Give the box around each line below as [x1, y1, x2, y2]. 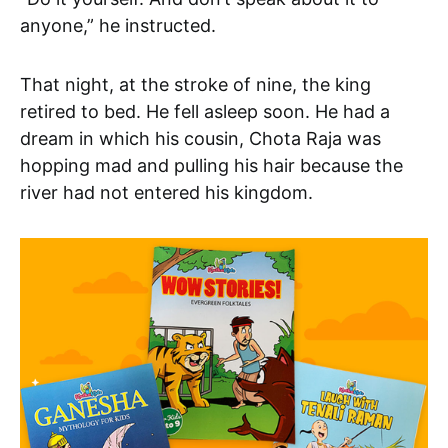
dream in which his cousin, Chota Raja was [20, 127, 381, 149]
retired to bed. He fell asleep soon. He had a [20, 100, 390, 122]
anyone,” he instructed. [20, 14, 216, 36]
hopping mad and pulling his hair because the [20, 154, 403, 176]
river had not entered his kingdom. [20, 181, 313, 203]
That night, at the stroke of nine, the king [20, 73, 371, 95]
